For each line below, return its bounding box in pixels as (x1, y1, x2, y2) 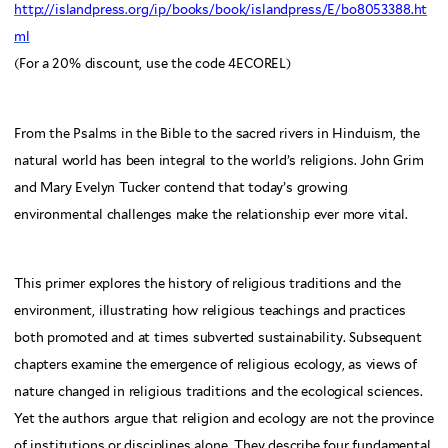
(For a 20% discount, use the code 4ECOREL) (14, 56, 291, 72)
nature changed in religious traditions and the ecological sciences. (14, 384, 423, 400)
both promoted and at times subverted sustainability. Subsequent (14, 330, 422, 346)
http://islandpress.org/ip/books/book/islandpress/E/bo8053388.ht (14, 2, 428, 18)
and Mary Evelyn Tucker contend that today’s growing (14, 179, 348, 195)
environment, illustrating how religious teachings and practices (14, 303, 406, 319)
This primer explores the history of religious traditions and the (14, 276, 402, 292)
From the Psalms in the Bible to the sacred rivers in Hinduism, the (14, 125, 421, 141)
